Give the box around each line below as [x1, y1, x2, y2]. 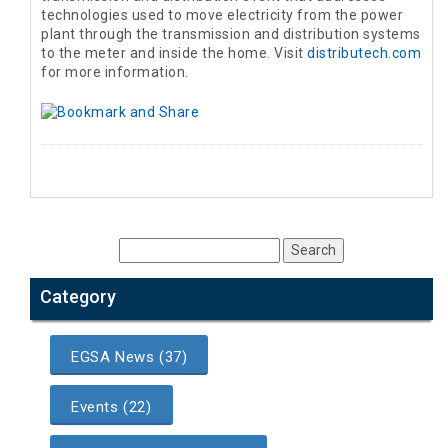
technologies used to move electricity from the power [41, 7, 403, 24]
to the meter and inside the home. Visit [41, 45, 307, 62]
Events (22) [71, 397, 152, 416]
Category [40, 285, 116, 307]
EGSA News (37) [71, 347, 188, 366]
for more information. [41, 64, 189, 81]
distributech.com [307, 45, 421, 62]
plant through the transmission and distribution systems [41, 26, 421, 43]
